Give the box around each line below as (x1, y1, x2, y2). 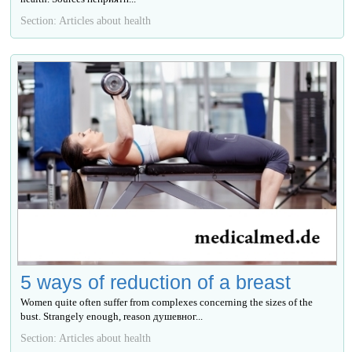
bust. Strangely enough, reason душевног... (20, 310, 203, 322)
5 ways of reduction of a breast (20, 270, 291, 293)
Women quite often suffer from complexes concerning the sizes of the (20, 295, 313, 308)
